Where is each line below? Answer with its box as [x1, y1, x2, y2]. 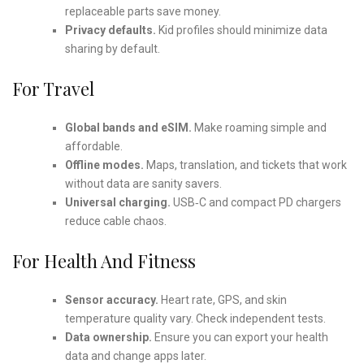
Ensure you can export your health [151, 330, 328, 344]
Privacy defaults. [64, 23, 156, 37]
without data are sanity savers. [64, 176, 222, 190]
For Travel [12, 76, 94, 101]
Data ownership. [64, 330, 152, 344]
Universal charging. [64, 195, 171, 209]
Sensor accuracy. [64, 292, 158, 306]
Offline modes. [64, 158, 144, 171]
